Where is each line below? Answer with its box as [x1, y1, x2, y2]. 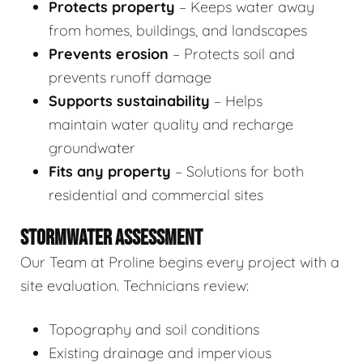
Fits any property [49, 162, 171, 181]
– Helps [210, 92, 263, 111]
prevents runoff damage [49, 68, 211, 88]
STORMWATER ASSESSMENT [20, 225, 203, 252]
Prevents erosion [49, 45, 169, 64]
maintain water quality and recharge [49, 115, 293, 135]
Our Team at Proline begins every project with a [20, 253, 340, 272]
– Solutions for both [171, 162, 304, 181]
